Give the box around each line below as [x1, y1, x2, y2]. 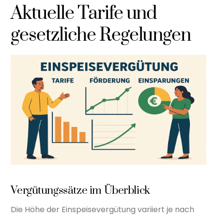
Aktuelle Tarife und [11, 1, 157, 25]
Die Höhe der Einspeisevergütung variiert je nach [11, 203, 195, 215]
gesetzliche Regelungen [11, 23, 191, 47]
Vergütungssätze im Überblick [11, 184, 150, 198]
